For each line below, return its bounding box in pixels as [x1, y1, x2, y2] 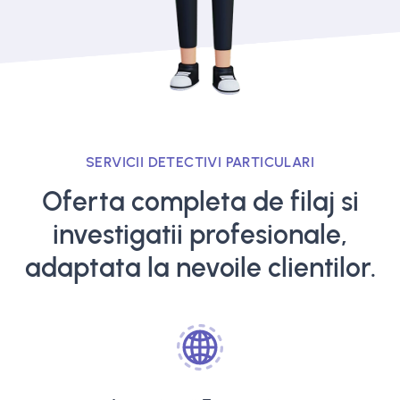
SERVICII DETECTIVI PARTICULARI [86, 154, 314, 171]
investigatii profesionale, [53, 219, 347, 250]
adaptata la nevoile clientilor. [24, 252, 376, 283]
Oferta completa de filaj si [41, 186, 359, 217]
